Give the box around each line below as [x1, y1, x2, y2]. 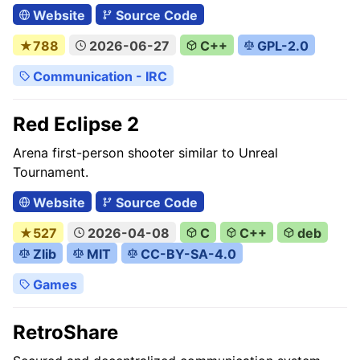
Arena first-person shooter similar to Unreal [13, 145, 278, 161]
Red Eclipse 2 [13, 112, 139, 136]
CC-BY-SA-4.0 [137, 246, 237, 262]
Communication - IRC [29, 68, 167, 84]
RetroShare [13, 321, 118, 344]
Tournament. [13, 164, 88, 180]
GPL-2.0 [254, 38, 309, 54]
